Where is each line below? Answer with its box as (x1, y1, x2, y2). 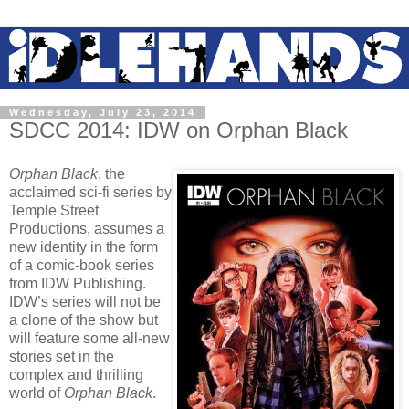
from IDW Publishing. (9, 275, 146, 291)
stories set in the (9, 348, 114, 364)
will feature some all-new (9, 330, 170, 346)
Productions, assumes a (9, 220, 164, 236)
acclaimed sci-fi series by (9, 184, 172, 200)
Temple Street (9, 202, 99, 218)
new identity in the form (9, 238, 158, 255)
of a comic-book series (9, 257, 154, 273)
